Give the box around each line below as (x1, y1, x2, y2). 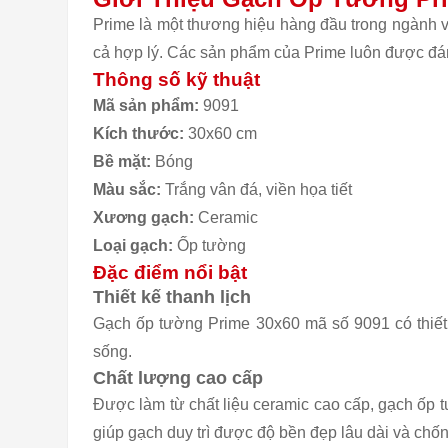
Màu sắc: (93, 181, 161, 198)
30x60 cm (184, 125, 257, 142)
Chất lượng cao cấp (93, 368, 263, 388)
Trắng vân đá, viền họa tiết (161, 181, 352, 198)
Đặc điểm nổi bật (93, 262, 247, 283)
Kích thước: (93, 125, 184, 142)
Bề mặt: (93, 153, 155, 170)
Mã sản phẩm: (93, 97, 203, 114)
